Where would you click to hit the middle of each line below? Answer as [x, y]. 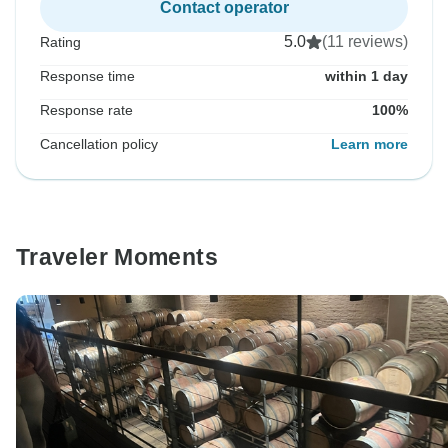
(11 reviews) [365, 42]
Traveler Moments [117, 257]
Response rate [86, 110]
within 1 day [366, 76]
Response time [87, 76]
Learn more [369, 144]
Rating [60, 42]
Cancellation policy [99, 144]
